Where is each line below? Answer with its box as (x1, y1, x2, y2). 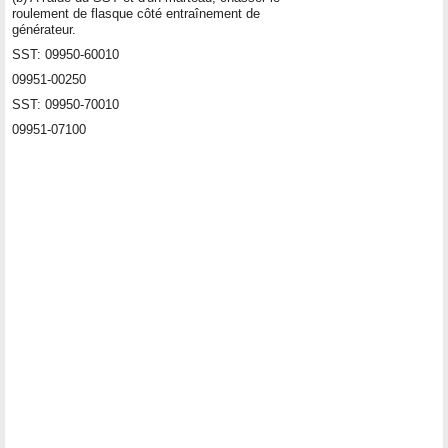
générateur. (12, 21, 76, 37)
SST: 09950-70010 (12, 96, 119, 112)
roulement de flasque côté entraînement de (12, 5, 260, 21)
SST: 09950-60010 (12, 46, 119, 62)
